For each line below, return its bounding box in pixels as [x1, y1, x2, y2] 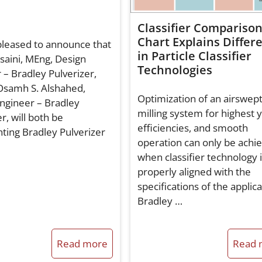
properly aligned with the [137, 165, 251, 179]
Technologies [137, 61, 212, 78]
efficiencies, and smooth [137, 121, 248, 135]
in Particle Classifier [137, 47, 251, 64]
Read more [56, 237, 108, 251]
